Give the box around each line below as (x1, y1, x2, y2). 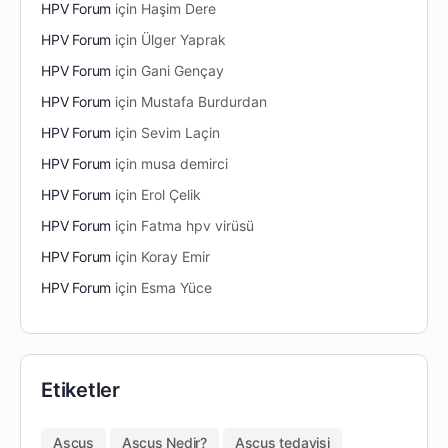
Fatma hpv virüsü (141, 217, 255, 235)
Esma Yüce (141, 279, 213, 297)
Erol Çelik (141, 186, 202, 204)
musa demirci (141, 155, 229, 173)
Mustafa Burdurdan (141, 93, 268, 111)
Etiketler (41, 378, 120, 403)
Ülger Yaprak (141, 31, 227, 49)
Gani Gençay (141, 62, 225, 80)
